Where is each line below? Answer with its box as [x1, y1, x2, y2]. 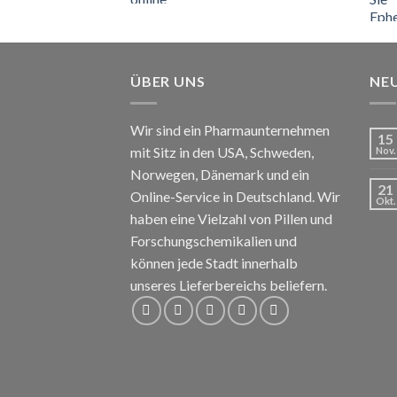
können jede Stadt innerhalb [130, 253, 298, 271]
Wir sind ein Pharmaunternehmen [130, 121, 330, 138]
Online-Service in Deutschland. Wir [130, 187, 340, 205]
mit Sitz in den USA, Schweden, [130, 143, 314, 160]
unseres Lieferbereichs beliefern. [130, 276, 327, 293]
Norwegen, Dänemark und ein [130, 165, 309, 183]
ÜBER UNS [130, 73, 206, 90]
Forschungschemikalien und [130, 231, 297, 249]
